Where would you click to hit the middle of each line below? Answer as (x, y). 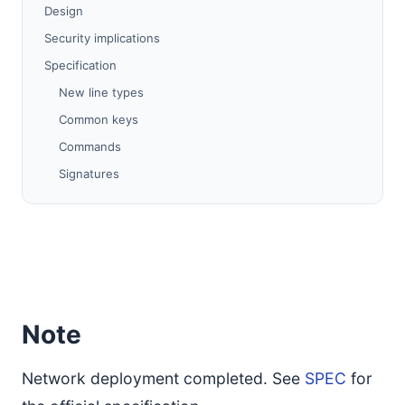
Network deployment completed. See (163, 378)
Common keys (99, 119)
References (77, 228)
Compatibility (80, 201)
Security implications (102, 38)
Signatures (89, 174)
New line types (101, 92)
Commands (90, 146)
